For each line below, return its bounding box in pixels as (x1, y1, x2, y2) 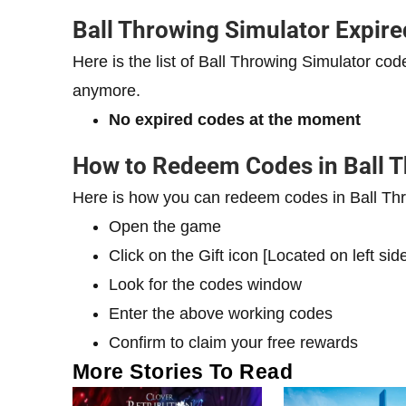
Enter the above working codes (109, 304, 333, 324)
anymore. (72, 82, 140, 101)
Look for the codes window (109, 275, 302, 295)
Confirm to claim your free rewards (109, 333, 358, 353)
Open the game (109, 217, 221, 237)
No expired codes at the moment (109, 111, 361, 130)
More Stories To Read (72, 360, 294, 384)
